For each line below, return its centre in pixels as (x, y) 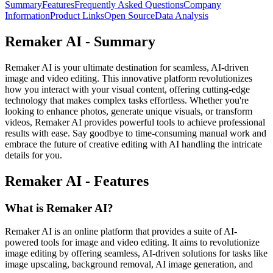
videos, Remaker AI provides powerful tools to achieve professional (135, 122)
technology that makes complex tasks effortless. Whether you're (127, 100)
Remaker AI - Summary (80, 41)
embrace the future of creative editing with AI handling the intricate (133, 144)
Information (27, 15)
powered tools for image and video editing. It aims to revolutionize (132, 243)
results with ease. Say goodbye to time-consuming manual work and (136, 133)
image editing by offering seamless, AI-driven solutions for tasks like (136, 253)
